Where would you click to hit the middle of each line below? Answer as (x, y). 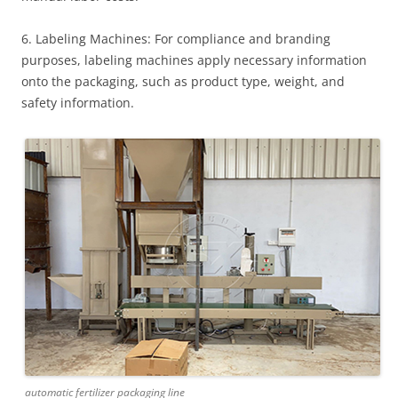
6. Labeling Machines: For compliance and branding (176, 39)
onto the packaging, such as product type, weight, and (183, 82)
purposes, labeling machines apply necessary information (194, 60)
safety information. (78, 103)
